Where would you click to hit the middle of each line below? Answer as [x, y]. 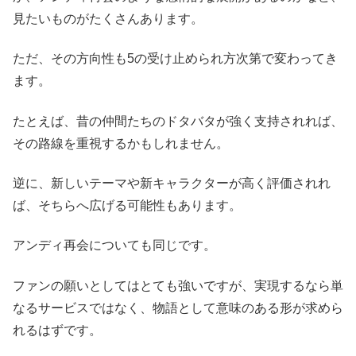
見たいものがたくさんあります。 [108, 18]
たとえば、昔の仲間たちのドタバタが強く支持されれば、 [178, 121]
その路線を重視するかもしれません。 [121, 143]
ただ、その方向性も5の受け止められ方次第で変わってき [175, 59]
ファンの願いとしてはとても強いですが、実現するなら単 [178, 285]
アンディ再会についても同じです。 [114, 246]
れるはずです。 [57, 330]
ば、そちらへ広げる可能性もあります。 [127, 205]
